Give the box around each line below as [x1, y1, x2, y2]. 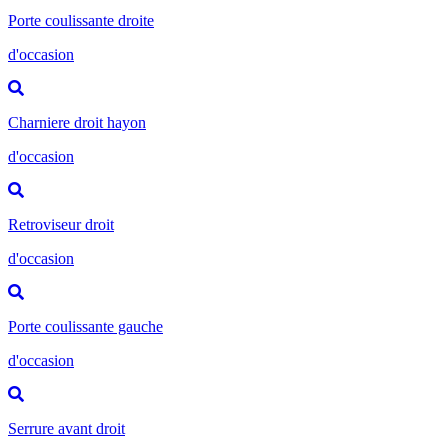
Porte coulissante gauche [8, 317, 163, 335]
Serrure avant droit [8, 419, 125, 437]
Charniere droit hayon [8, 113, 146, 131]
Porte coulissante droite [8, 11, 154, 29]
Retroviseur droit [8, 215, 114, 233]
